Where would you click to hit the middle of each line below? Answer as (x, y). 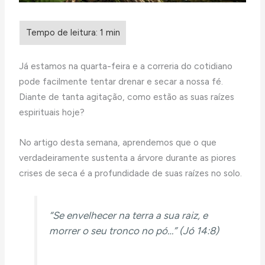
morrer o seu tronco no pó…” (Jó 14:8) (134, 231)
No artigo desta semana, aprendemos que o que (118, 142)
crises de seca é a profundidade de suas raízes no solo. (131, 173)
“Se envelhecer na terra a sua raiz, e (128, 216)
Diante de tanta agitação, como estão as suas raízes (127, 96)
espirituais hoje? (52, 112)
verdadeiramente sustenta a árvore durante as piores (128, 157)
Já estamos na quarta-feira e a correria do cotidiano (126, 66)
